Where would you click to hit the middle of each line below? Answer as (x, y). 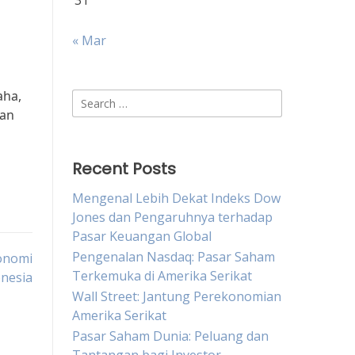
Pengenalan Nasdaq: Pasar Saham (174, 257)
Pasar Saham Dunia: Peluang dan (170, 336)
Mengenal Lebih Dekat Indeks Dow (176, 198)
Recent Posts (124, 169)
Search (92, 98)
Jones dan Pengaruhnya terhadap (172, 217)
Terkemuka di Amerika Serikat (162, 276)
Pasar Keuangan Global (142, 236)
